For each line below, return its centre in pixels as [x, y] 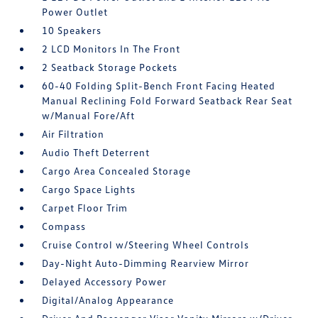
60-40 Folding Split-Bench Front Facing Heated [159, 86]
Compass [64, 226]
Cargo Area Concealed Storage [117, 171]
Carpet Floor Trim [85, 208]
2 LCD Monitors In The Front [111, 49]
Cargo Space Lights [89, 189]
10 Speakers [72, 30]
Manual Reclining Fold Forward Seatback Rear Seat [168, 100]
